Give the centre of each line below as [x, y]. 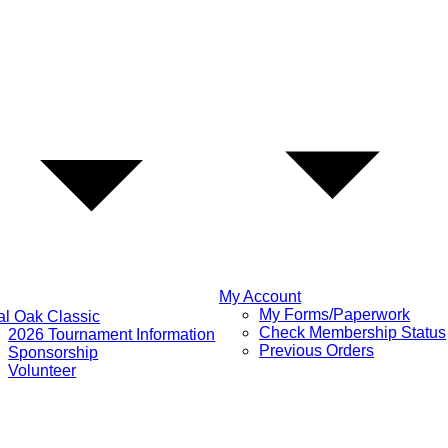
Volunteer [42, 370]
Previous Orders [317, 350]
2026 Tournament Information [112, 334]
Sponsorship [53, 352]
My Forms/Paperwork [335, 314]
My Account [260, 296]
